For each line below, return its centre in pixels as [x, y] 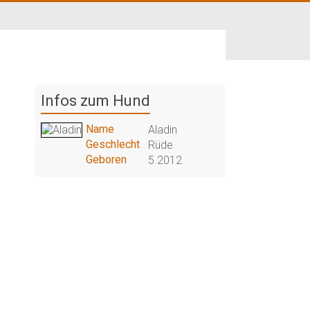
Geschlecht [113, 144]
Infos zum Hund [95, 101]
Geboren [107, 159]
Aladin [163, 130]
